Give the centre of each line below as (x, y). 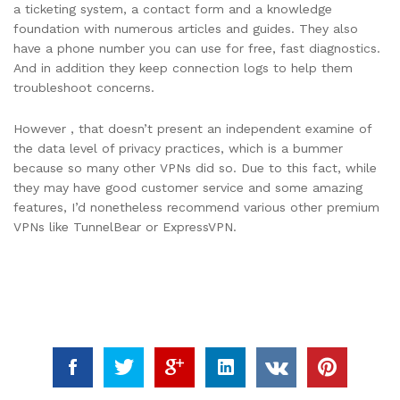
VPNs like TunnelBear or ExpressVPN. (125, 226)
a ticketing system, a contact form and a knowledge (173, 9)
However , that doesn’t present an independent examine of (192, 128)
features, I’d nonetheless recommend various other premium (196, 207)
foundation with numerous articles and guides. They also (186, 29)
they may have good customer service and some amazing (188, 187)
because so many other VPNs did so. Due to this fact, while (195, 167)
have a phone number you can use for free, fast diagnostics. (197, 49)
